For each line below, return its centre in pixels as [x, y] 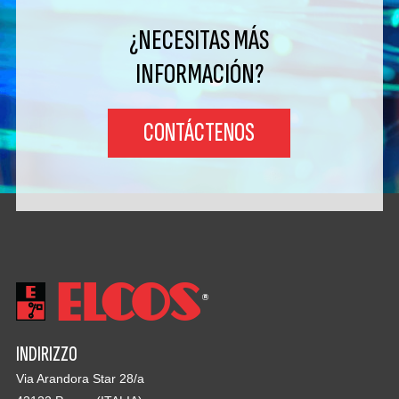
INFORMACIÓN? [199, 73]
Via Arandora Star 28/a [80, 378]
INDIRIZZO [46, 354]
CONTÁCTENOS [199, 132]
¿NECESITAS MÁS [199, 40]
